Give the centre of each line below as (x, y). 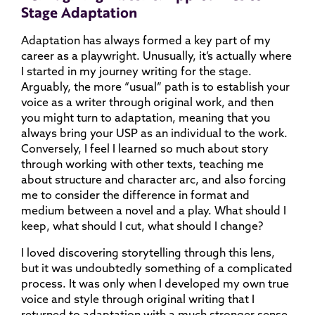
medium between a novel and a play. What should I (154, 210)
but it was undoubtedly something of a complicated (157, 268)
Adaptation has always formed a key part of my (146, 40)
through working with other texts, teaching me (142, 164)
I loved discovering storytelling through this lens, (148, 252)
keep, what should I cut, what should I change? (142, 226)
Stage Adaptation (79, 12)
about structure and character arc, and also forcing (154, 179)
